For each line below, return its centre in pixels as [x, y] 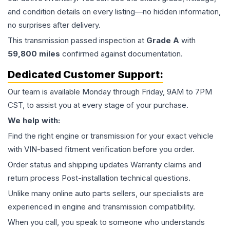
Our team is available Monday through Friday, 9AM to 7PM [110, 92]
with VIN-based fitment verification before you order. [101, 149]
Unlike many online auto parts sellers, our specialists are [106, 194]
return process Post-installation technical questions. [99, 178]
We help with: [34, 121]
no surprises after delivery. [54, 25]
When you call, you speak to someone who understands [106, 222]
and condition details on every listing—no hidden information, [114, 12]
